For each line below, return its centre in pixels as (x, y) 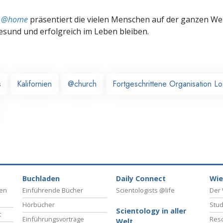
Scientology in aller (151, 211)
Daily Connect (141, 179)
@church (82, 84)
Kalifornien (34, 84)
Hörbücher (39, 205)
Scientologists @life (145, 190)
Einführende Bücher (53, 190)
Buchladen (41, 179)
